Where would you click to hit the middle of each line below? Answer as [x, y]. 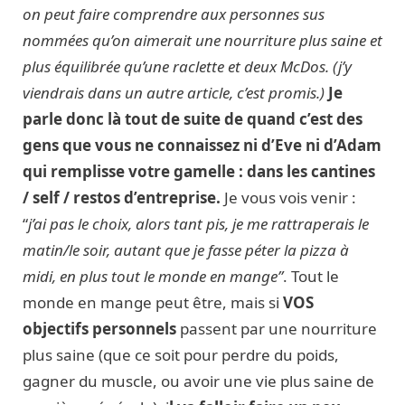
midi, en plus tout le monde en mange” [153, 277]
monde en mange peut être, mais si [153, 303]
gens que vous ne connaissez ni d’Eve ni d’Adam [202, 146]
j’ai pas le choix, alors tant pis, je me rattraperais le [198, 224]
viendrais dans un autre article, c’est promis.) [174, 93]
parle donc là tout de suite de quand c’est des [193, 119]
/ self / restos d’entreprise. [122, 198]
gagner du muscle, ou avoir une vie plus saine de [198, 381]
